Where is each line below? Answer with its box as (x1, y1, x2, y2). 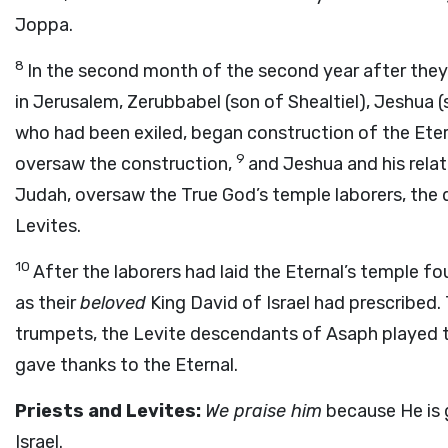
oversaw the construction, (15, 153, 236, 175)
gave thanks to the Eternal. (15, 354, 238, 376)
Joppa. (15, 14, 73, 36)
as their (15, 292, 80, 314)
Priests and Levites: (15, 400, 201, 422)
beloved (80, 292, 146, 314)
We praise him (205, 400, 322, 422)
